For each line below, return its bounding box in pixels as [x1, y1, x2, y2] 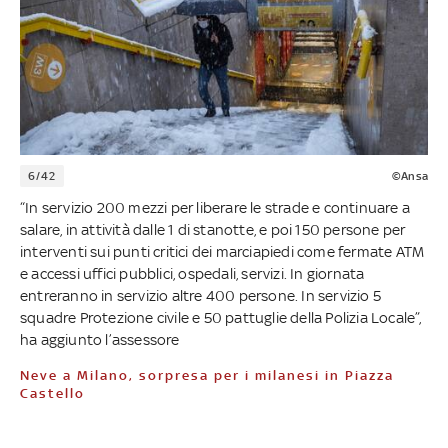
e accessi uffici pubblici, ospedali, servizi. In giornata [20, 264, 365, 282]
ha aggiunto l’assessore [20, 330, 180, 348]
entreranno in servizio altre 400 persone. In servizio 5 [20, 286, 382, 304]
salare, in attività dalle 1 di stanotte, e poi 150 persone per [20, 220, 406, 238]
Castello [20, 385, 85, 401]
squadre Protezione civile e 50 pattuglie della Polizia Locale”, [20, 308, 422, 326]
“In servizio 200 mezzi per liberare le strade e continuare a [20, 198, 411, 216]
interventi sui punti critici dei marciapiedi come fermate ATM [20, 242, 425, 260]
